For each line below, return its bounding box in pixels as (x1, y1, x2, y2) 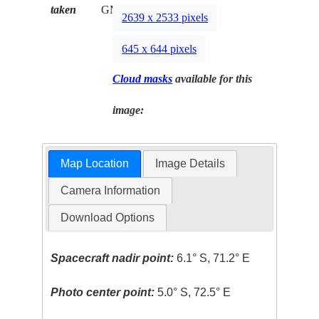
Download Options (60, 211, 155, 224)
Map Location (60, 157, 129, 169)
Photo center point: (51, 286, 155, 298)
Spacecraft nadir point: (51, 251, 174, 264)
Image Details (155, 157, 226, 169)
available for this (172, 73, 253, 85)
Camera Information (60, 184, 160, 197)
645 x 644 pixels (122, 42, 197, 55)
